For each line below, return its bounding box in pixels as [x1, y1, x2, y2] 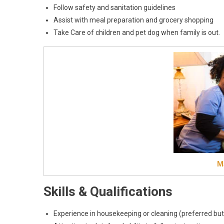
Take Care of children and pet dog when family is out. [53, 28, 220, 37]
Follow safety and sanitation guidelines [53, 3, 175, 12]
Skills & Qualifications [43, 184, 172, 199]
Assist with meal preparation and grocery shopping [53, 16, 213, 24]
